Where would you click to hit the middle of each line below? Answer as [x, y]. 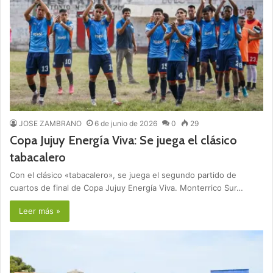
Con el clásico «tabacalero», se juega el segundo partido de [123, 175]
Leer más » [40, 211]
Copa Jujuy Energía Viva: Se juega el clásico [123, 140]
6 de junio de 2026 [126, 124]
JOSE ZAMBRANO [50, 124]
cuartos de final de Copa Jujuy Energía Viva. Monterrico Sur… [126, 188]
